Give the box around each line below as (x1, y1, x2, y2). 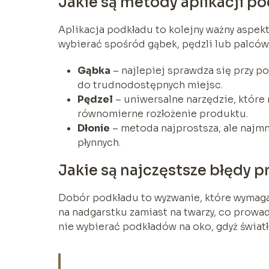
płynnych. (77, 136, 121, 149)
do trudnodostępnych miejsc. (77, 78, 223, 91)
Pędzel (77, 92, 113, 106)
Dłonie (77, 121, 110, 134)
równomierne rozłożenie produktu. (77, 107, 248, 120)
